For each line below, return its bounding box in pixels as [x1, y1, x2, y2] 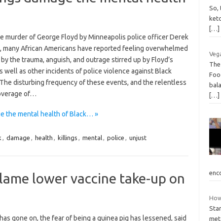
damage [6, 134, 30, 141]
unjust [129, 134, 147, 141]
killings [57, 134, 77, 141]
